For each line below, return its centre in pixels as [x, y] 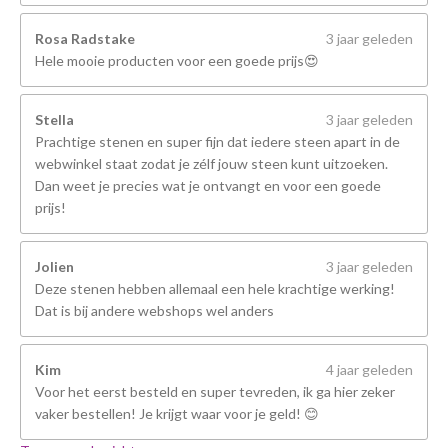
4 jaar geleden [369, 369]
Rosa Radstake [85, 38]
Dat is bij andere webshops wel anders [154, 310]
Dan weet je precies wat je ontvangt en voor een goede [208, 185]
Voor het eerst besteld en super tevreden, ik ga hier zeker [215, 391]
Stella [54, 119]
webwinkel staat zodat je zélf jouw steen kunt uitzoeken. [211, 163]
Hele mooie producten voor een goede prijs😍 [177, 60]
